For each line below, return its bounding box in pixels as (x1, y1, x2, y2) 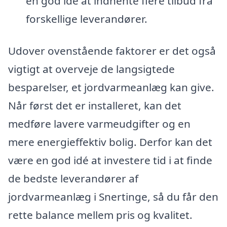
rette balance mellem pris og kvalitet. (8, 208, 193, 222)
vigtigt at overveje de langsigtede (8, 62, 175, 77)
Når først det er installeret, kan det (8, 98, 181, 113)
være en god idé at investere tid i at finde (8, 153, 212, 168)
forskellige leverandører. (25, 11, 147, 26)
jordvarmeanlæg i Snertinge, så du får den (8, 190, 218, 204)
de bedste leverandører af (8, 171, 138, 186)
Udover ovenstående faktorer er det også (8, 44, 216, 58)
